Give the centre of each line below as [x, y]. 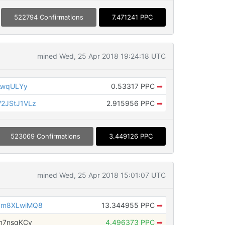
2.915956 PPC [131, 103]
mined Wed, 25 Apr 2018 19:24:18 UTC [101, 56]
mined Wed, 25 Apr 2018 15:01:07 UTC [101, 175]
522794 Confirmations [48, 17]
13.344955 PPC [129, 205]
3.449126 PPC [131, 136]
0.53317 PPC [134, 86]
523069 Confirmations [45, 136]
